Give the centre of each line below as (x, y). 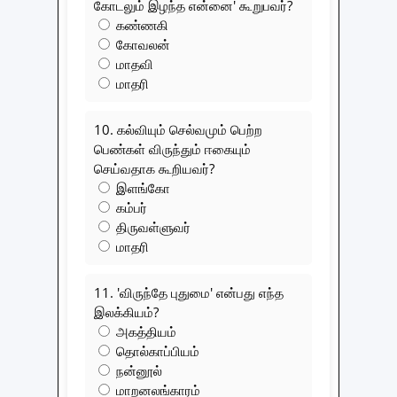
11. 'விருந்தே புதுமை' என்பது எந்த (189, 292)
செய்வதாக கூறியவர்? (154, 168)
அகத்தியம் (144, 331)
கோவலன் (141, 44)
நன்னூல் (137, 370)
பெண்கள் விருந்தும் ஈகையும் (172, 148)
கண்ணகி (140, 24)
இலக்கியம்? (126, 311)
